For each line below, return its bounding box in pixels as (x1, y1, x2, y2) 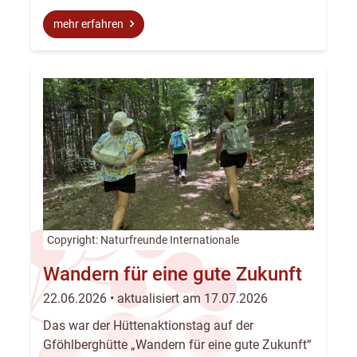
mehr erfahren (53, 18, 126, 32)
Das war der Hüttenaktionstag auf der (43, 318, 253, 334)
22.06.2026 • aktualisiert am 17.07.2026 (43, 291, 268, 307)
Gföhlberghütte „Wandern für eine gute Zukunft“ (43, 337, 312, 353)
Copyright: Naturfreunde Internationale (47, 233, 239, 247)
